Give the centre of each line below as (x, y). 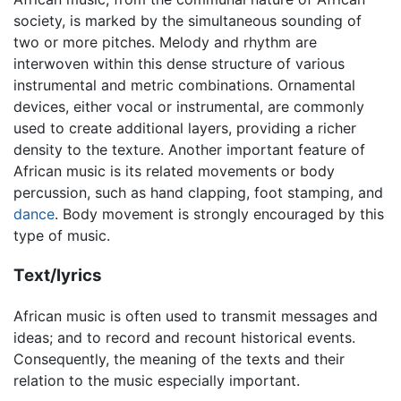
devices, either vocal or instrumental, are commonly (189, 107)
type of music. (62, 236)
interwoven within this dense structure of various (179, 64)
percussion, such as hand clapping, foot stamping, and (198, 193)
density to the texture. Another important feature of (189, 150)
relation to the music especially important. (157, 380)
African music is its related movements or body (174, 171)
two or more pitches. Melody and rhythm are (165, 43)
